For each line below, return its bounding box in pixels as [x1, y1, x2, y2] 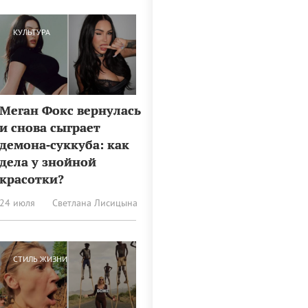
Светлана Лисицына [52, 196, 137, 209]
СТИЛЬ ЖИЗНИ [13, 253, 68, 264]
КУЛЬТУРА [13, 27, 51, 38]
